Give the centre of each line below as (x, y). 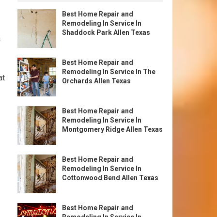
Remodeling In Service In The (109, 72)
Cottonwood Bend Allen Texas (110, 178)
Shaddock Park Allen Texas (106, 32)
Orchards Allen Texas (96, 81)
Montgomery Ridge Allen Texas (112, 129)
